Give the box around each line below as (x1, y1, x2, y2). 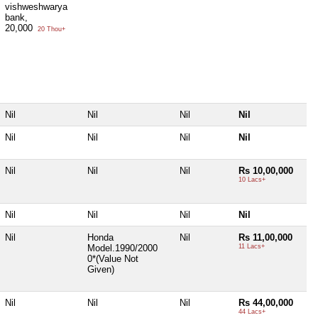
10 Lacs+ (238, 176, 265, 184)
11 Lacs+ (238, 243, 265, 251)
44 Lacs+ (238, 308, 265, 316)
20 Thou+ (35, 26, 65, 33)
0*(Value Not (87, 253, 138, 265)
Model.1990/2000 (87, 243, 158, 254)
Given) (87, 264, 117, 275)
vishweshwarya (5, 1, 67, 13)
